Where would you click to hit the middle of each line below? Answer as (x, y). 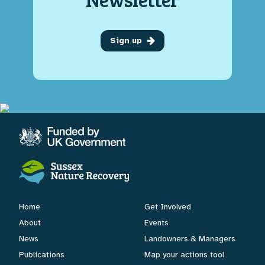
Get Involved (168, 206)
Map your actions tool (184, 254)
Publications (42, 254)
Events (156, 222)
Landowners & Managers (190, 238)
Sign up (126, 40)
